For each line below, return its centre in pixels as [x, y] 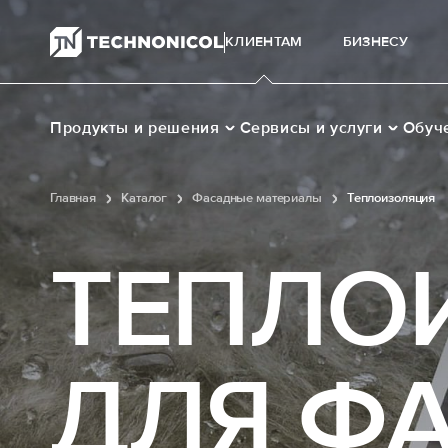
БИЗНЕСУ [375, 41]
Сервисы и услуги [311, 128]
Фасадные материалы [257, 198]
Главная [73, 198]
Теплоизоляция [391, 198]
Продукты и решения [135, 128]
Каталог [144, 198]
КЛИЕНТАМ [264, 41]
